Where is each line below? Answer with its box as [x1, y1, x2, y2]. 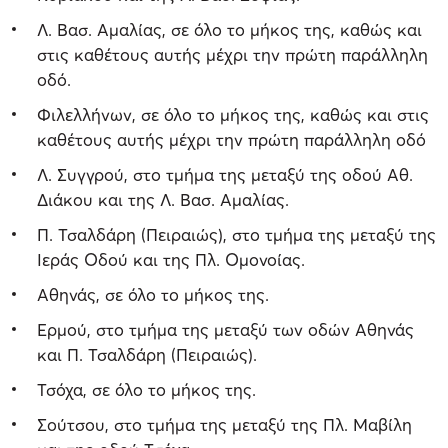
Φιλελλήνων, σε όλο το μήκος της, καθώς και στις [37, 103, 429, 125]
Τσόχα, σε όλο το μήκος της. [37, 378, 256, 400]
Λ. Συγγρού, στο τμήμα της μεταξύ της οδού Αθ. [37, 163, 413, 185]
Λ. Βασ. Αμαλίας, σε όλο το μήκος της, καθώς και [37, 18, 422, 40]
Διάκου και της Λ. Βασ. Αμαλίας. [37, 188, 289, 210]
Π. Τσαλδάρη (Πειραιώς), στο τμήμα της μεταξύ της [37, 223, 436, 245]
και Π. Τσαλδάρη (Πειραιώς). [37, 343, 257, 365]
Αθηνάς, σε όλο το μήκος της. [37, 283, 269, 305]
